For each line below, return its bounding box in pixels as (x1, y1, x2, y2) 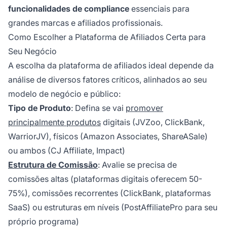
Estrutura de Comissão (8, 160, 98, 170)
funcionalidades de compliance (8, 4, 129, 14)
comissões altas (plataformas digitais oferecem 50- (8, 174, 202, 184)
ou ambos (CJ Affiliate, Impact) (8, 145, 125, 156)
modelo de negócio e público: (8, 89, 121, 99)
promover (126, 103, 163, 113)
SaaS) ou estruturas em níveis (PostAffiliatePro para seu (8, 202, 217, 213)
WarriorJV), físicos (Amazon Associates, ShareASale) (8, 131, 208, 142)
